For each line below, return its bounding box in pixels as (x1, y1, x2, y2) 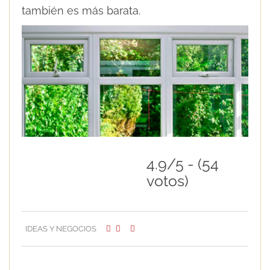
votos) (146, 172, 189, 190)
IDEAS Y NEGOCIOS (25, 224, 96, 233)
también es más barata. (22, 4, 140, 17)
